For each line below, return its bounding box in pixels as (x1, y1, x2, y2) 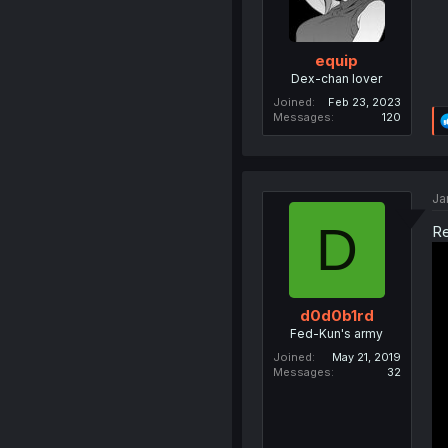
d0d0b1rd (299, 306, 374, 326)
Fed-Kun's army (290, 326, 384, 342)
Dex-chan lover (291, 70, 383, 86)
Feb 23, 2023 (327, 94, 401, 109)
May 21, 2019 (331, 350, 401, 365)
